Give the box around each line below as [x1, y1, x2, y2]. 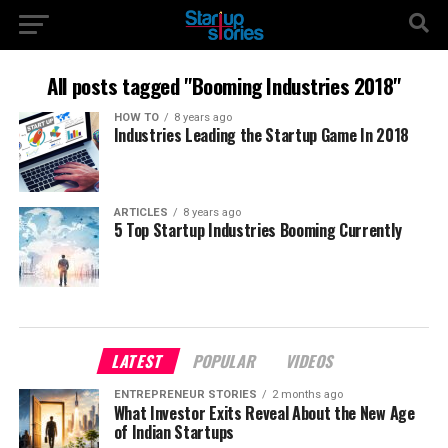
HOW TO [113, 111, 159, 124]
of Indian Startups [113, 420, 234, 444]
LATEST [109, 349, 168, 373]
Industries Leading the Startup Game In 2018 [113, 123, 409, 147]
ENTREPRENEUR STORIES [113, 388, 257, 401]
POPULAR [190, 349, 261, 373]
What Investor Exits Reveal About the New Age [113, 401, 415, 425]
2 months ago [271, 388, 343, 401]
